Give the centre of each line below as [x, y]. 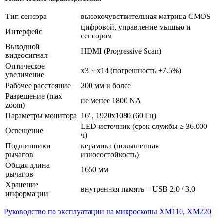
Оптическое [25, 66]
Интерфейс [24, 31]
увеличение [25, 74]
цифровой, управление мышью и [136, 27]
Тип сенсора [26, 16]
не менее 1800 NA [111, 100]
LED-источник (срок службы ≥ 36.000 [144, 126]
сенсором [96, 36]
